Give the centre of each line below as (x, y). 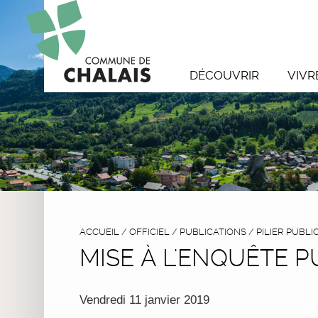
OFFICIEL (149, 231)
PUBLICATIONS (213, 231)
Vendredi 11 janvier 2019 (144, 300)
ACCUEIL (99, 231)
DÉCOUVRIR (224, 75)
